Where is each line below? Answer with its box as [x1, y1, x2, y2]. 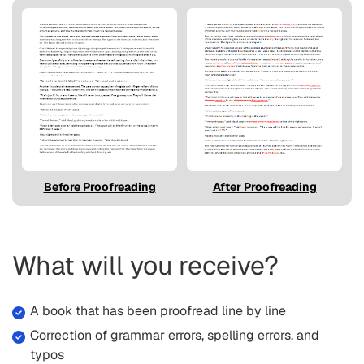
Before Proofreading [43, 180, 156, 194]
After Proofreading [212, 180, 317, 194]
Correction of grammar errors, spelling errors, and [30, 327, 320, 344]
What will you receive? [12, 249, 279, 282]
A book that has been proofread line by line [30, 302, 287, 319]
